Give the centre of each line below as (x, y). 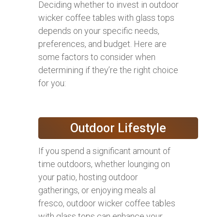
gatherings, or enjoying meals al (97, 190)
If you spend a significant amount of (104, 151)
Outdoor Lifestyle (118, 128)
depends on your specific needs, (99, 31)
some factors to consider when (97, 57)
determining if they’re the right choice (108, 70)
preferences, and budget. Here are (102, 44)
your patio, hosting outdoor (88, 177)
